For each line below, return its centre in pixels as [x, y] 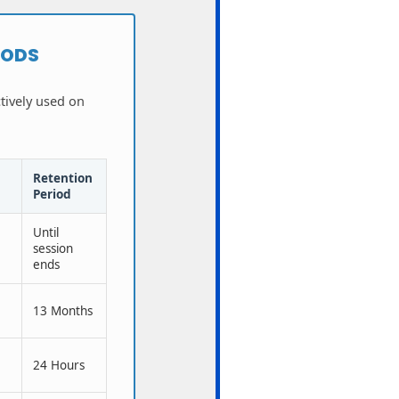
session [53, 249]
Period [52, 195]
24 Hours [59, 366]
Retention [63, 179]
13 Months [63, 311]
